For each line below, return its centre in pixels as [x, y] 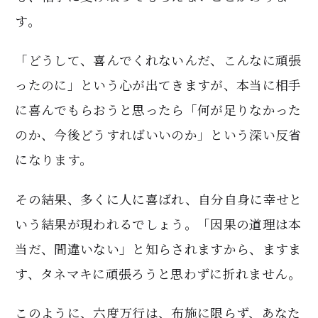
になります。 [54, 160]
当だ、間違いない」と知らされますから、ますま [158, 248]
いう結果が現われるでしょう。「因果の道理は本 [158, 224]
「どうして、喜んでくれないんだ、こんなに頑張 [158, 60]
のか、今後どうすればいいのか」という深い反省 [158, 135]
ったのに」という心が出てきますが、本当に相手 [158, 85]
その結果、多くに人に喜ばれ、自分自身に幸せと [159, 199]
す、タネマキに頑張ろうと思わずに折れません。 [158, 273]
